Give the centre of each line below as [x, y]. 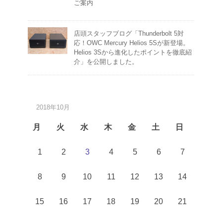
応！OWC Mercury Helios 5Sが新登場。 [132, 43]
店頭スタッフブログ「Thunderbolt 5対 [129, 34]
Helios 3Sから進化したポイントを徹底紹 [133, 53]
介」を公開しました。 [106, 62]
